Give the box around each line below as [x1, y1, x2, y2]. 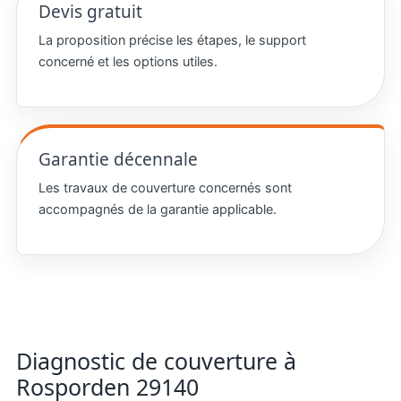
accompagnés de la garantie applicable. [38, 200, 277, 218]
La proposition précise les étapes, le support [38, 31, 306, 48]
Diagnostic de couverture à [15, 345, 296, 376]
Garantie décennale [38, 147, 198, 171]
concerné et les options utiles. [38, 53, 218, 70]
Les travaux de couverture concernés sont [38, 179, 292, 196]
